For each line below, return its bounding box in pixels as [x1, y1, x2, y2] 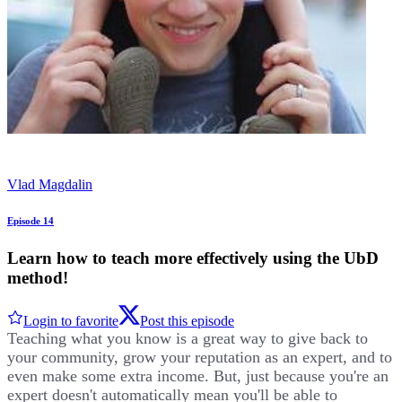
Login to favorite [23, 313, 118, 329]
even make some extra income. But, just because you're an [7, 367, 389, 386]
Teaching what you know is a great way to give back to [7, 329, 368, 348]
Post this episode [140, 313, 234, 329]
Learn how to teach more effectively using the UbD [7, 248, 379, 267]
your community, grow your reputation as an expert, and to [7, 348, 392, 367]
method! [7, 267, 68, 287]
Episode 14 [7, 214, 54, 226]
